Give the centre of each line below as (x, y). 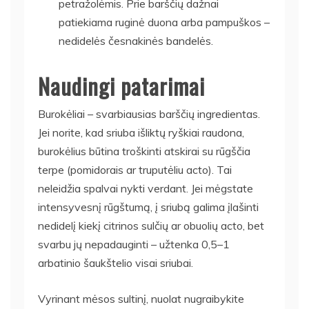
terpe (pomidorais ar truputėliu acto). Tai (135, 169)
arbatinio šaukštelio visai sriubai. (116, 262)
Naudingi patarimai (121, 86)
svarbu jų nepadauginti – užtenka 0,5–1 (134, 244)
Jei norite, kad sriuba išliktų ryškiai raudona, (141, 132)
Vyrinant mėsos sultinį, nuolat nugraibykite (141, 298)
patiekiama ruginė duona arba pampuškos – (164, 22)
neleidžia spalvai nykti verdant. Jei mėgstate (146, 188)
